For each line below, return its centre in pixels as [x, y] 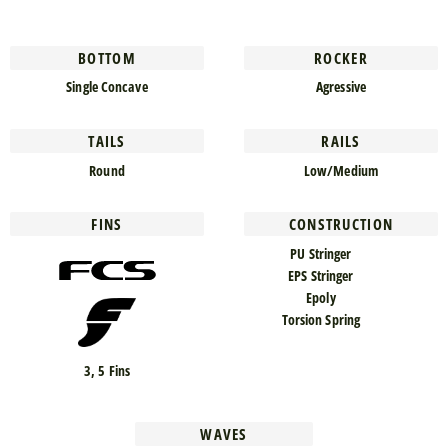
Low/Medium [340, 170]
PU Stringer [321, 253]
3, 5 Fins [107, 371]
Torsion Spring [321, 319]
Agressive [341, 87]
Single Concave [107, 87]
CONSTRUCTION [341, 224]
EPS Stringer [321, 275]
